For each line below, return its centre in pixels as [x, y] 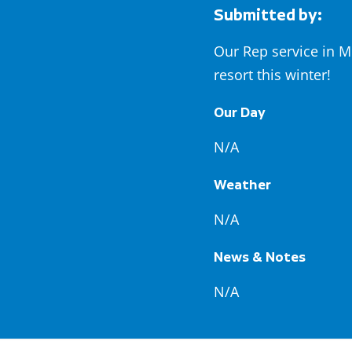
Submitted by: [268, 15]
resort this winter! [272, 75]
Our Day [239, 112]
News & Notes [259, 257]
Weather [242, 184]
